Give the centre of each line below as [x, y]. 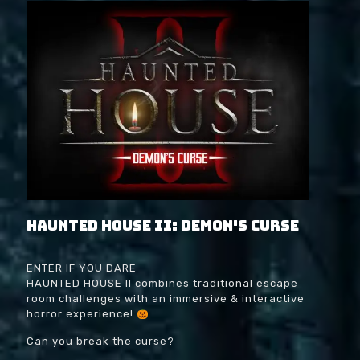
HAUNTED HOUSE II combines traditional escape [162, 284]
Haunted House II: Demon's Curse [163, 226]
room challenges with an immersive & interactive [166, 299]
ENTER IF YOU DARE [82, 268]
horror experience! [82, 314]
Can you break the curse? [100, 342]
